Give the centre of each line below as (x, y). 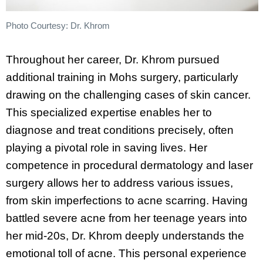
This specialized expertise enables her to (109, 113)
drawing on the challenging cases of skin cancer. (128, 95)
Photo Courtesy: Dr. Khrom (58, 25)
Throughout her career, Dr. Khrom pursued (113, 60)
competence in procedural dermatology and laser (129, 166)
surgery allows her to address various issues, (119, 183)
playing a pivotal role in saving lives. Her (107, 148)
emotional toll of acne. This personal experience (126, 254)
